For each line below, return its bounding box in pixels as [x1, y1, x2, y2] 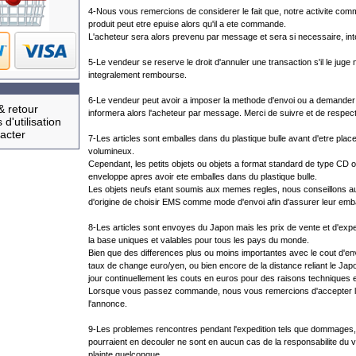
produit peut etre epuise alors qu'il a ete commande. [88, 19, 286, 29]
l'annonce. [88, 299, 127, 308]
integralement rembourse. [88, 70, 187, 79]
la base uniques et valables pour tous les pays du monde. [88, 235, 309, 245]
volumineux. [88, 146, 134, 156]
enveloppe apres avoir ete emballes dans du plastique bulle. [88, 172, 317, 181]
